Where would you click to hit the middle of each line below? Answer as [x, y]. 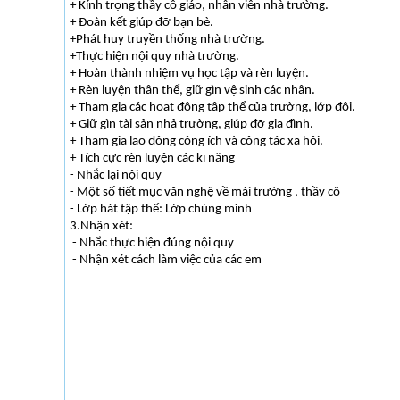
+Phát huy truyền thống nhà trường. [167, 40]
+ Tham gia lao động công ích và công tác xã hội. [196, 142]
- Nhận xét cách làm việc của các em [166, 260]
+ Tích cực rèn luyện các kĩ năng [152, 158]
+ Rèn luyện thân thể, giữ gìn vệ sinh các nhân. [192, 91]
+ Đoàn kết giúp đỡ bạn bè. [142, 23]
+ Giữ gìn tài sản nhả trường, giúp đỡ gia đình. [192, 125]
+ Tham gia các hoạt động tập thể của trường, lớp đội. [212, 108]
